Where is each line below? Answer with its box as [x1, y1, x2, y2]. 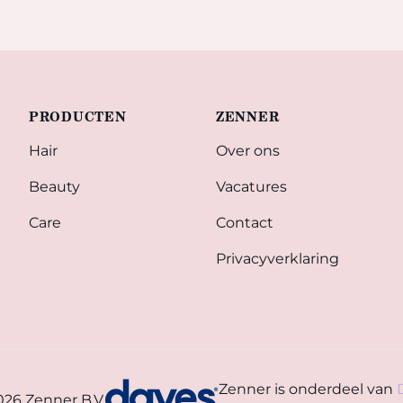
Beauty [29, 178, 80, 195]
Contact [216, 214, 273, 231]
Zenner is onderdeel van [219, 381, 398, 398]
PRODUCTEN [29, 107, 127, 126]
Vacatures [216, 178, 287, 195]
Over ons [216, 142, 280, 159]
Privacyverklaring [216, 250, 339, 267]
